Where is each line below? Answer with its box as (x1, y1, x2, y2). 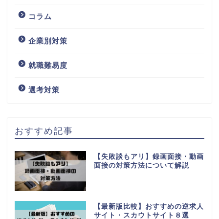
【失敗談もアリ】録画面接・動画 (93, 153, 204, 160)
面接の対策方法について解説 (93, 161, 189, 169)
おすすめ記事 (15, 125, 73, 136)
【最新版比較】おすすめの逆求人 (93, 202, 204, 210)
